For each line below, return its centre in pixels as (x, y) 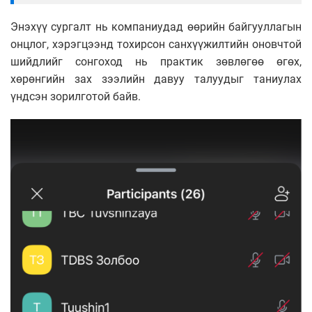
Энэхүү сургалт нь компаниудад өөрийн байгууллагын (156, 27)
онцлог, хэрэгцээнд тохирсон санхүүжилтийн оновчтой (156, 45)
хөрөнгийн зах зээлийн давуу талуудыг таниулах (156, 79)
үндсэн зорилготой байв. (76, 97)
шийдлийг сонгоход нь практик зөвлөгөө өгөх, (156, 62)
